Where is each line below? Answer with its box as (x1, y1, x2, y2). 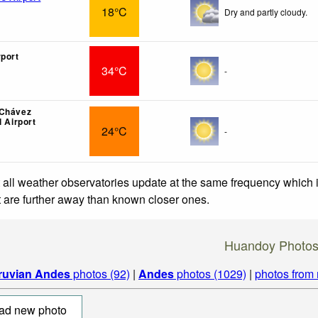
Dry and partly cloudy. (224, 5, 307, 18)
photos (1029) (174, 265, 246, 282)
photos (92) (70, 265, 130, 282)
